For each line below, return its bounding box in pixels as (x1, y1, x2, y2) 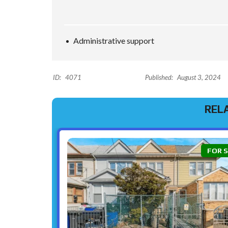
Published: (145, 73, 174, 82)
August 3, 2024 (176, 73, 221, 82)
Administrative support (73, 36, 154, 46)
